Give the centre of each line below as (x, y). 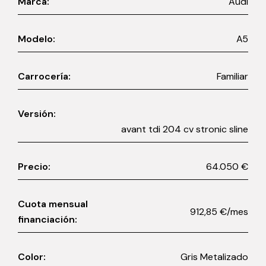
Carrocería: (44, 77)
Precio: (34, 167)
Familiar (232, 77)
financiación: (47, 220)
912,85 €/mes (234, 212)
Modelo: (37, 39)
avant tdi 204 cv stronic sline (185, 129)
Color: (32, 257)
